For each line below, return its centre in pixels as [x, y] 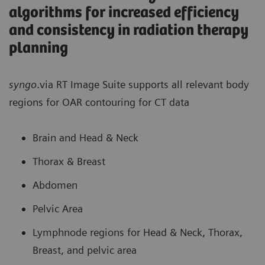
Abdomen [56, 185]
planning [38, 49]
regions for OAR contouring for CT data [99, 102]
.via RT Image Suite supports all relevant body [143, 85]
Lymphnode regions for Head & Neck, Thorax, [138, 232]
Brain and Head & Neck [87, 138]
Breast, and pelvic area [86, 250]
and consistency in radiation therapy [129, 31]
